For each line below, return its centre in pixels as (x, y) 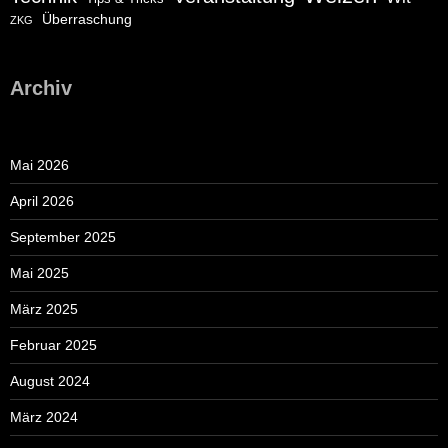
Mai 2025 (39, 273)
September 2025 (63, 237)
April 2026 (42, 201)
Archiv (41, 88)
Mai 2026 (39, 165)
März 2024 (44, 417)
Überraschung (87, 19)
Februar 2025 (53, 345)
